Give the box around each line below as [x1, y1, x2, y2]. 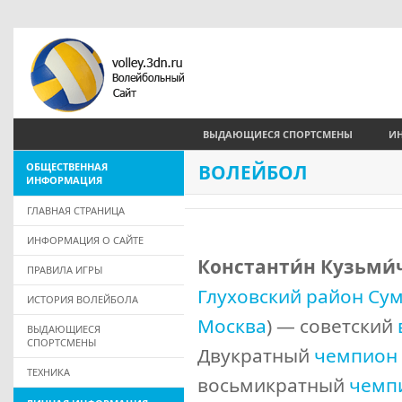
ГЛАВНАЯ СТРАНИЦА [27, 204, 125, 217]
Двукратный [197, 343, 314, 368]
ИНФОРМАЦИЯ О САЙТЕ [27, 233, 144, 247]
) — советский [267, 313, 398, 338]
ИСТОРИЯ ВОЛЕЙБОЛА [27, 293, 138, 306]
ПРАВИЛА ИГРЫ [27, 263, 102, 276]
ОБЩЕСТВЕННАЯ [26, 160, 108, 173]
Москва [197, 313, 267, 338]
